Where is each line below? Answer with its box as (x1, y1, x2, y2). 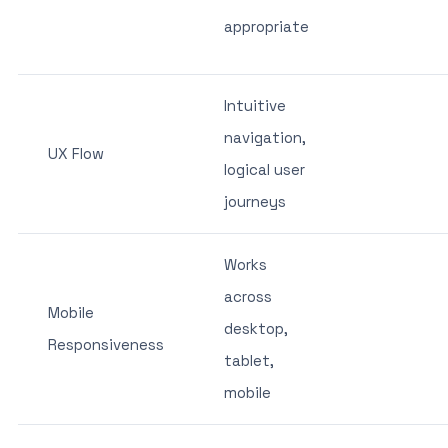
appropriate (223, 16, 309, 36)
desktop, (223, 318, 288, 338)
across (223, 286, 272, 306)
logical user (223, 159, 305, 179)
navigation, (223, 127, 306, 147)
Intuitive (223, 95, 286, 115)
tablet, (223, 350, 274, 370)
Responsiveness (47, 334, 164, 354)
